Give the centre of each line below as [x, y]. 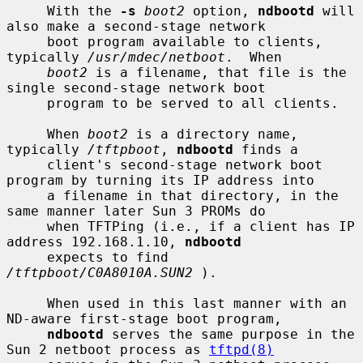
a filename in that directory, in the [27, 195]
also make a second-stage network [136, 26]
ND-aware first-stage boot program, [144, 318]
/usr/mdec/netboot [156, 57]
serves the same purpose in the [229, 334]
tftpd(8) [241, 349]
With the [83, 11]
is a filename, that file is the [217, 72]
